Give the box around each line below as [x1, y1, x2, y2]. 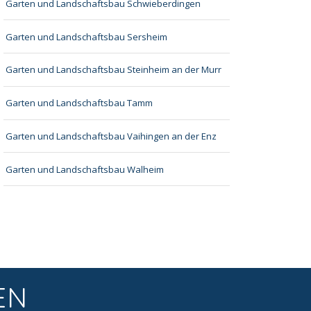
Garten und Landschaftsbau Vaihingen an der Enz [6, 129, 217, 142]
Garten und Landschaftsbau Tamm [6, 96, 153, 110]
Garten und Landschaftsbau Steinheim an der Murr [6, 63, 222, 76]
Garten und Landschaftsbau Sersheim [6, 30, 168, 43]
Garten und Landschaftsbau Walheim [6, 162, 165, 176]
